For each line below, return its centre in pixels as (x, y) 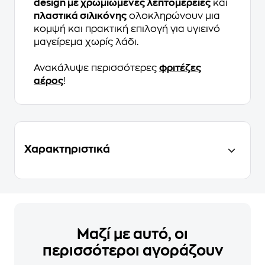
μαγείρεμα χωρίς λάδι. (86, 42)
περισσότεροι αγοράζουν (132, 251)
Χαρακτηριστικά (67, 149)
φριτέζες (180, 68)
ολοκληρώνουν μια (173, 16)
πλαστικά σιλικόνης (80, 16)
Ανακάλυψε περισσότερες (96, 68)
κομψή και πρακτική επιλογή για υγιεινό (127, 29)
